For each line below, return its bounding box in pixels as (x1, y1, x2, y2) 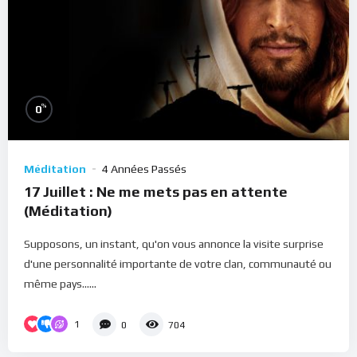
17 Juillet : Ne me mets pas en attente (24, 182, 288, 200)
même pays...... (24, 277, 96, 290)
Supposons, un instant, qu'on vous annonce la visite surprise (24, 237, 324, 250)
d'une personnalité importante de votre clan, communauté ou (24, 257, 331, 270)
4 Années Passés (102, 162, 186, 175)
